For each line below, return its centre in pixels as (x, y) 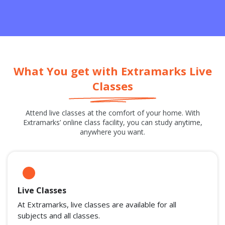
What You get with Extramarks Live (113, 71)
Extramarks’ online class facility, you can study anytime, (113, 122)
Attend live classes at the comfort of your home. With (113, 113)
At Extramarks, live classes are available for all (97, 204)
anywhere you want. (113, 132)
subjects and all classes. (59, 215)
